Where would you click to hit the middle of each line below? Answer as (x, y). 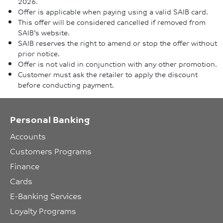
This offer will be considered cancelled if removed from (112, 22)
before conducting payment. (66, 85)
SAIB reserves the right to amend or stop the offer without (117, 43)
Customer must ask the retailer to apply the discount (108, 74)
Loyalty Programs (43, 211)
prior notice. (39, 53)
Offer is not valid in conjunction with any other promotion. (117, 64)
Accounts (28, 136)
